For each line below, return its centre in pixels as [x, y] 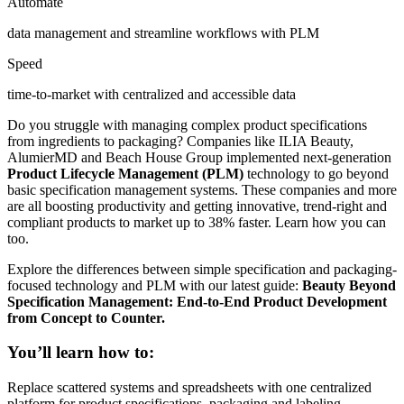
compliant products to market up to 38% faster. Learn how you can [197, 222]
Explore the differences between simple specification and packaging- [202, 269]
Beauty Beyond [349, 285]
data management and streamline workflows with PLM [163, 32]
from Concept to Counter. [88, 317]
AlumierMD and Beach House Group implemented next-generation [199, 157]
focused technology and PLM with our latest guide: [153, 285]
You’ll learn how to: [83, 353]
